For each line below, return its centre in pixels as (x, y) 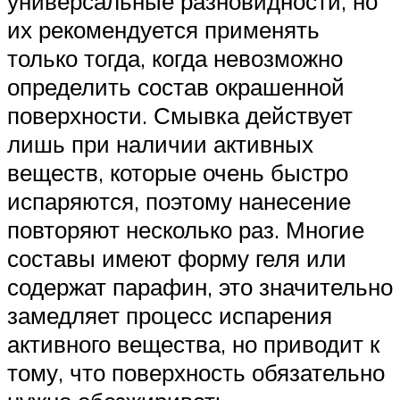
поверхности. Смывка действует (180, 116)
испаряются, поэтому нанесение (179, 201)
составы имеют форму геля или (177, 258)
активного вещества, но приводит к (193, 344)
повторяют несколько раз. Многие (186, 230)
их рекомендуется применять (163, 30)
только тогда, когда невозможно (175, 58)
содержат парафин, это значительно (200, 287)
